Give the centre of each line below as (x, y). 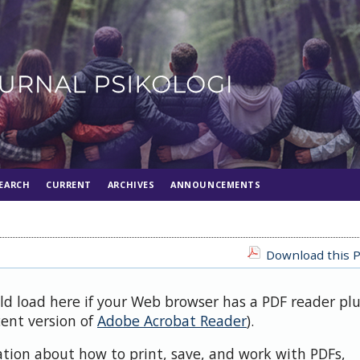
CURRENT (69, 184)
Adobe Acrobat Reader (172, 320)
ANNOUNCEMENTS (216, 184)
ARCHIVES (131, 184)
